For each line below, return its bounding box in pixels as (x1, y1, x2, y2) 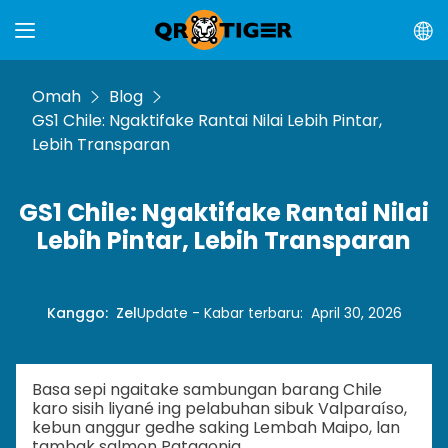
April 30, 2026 (310, 303, 402, 323)
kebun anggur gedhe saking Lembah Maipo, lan (32, 416, 400, 439)
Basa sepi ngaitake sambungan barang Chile (32, 378, 382, 401)
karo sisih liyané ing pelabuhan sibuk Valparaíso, (32, 397, 407, 420)
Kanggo (46, 303, 105, 323)
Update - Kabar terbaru (136, 303, 300, 323)
